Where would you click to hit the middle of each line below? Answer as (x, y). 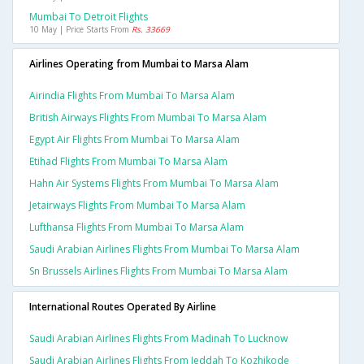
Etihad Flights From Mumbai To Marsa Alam (128, 162)
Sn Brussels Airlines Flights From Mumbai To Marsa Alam (158, 271)
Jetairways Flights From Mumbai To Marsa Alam (137, 206)
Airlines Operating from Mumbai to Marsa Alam (139, 64)
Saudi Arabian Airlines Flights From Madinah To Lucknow (158, 339)
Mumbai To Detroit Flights (89, 17)
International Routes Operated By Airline (123, 307)
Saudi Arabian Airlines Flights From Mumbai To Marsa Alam (165, 249)
